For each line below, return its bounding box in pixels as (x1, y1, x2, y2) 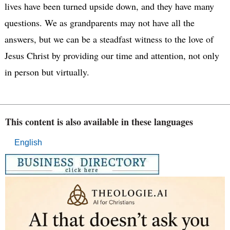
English (14, 138, 42, 147)
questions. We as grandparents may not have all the (4, 16, 195, 29)
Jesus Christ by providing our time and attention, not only (4, 49, 219, 62)
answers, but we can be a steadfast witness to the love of (4, 33, 214, 46)
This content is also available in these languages (5, 115, 193, 129)
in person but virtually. (4, 66, 89, 79)
